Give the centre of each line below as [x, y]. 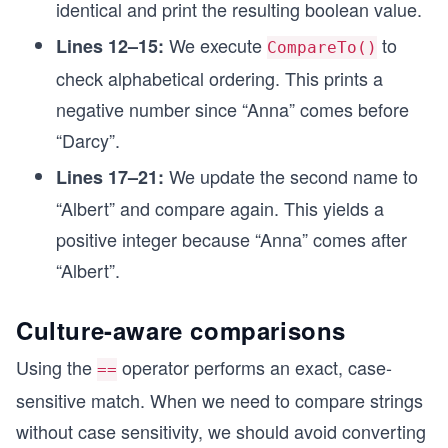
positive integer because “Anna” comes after [231, 239]
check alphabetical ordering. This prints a [219, 78]
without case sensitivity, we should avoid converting [221, 431]
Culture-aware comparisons [181, 330]
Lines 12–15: [110, 46]
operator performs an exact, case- [254, 367]
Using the [56, 367]
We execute [215, 45]
